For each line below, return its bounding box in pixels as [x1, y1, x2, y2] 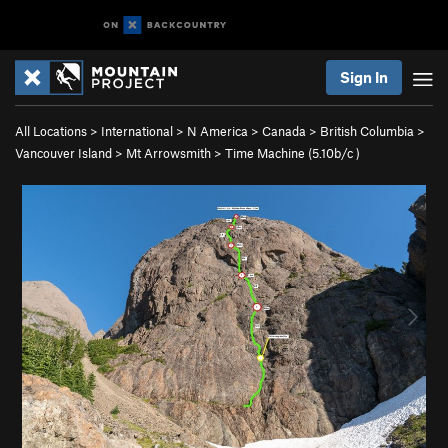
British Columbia [320, 123, 414, 139]
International [101, 123, 173, 139]
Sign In [340, 68, 388, 86]
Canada [262, 123, 306, 139]
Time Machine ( [225, 145, 312, 161]
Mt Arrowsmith [126, 145, 211, 161]
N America [187, 123, 248, 139]
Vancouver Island [15, 145, 112, 161]
